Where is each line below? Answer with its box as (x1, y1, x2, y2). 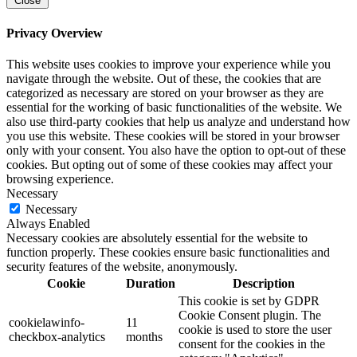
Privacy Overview (6, 25, 103, 40)
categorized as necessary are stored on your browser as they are (6, 85, 324, 100)
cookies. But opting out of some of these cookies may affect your (6, 157, 332, 171)
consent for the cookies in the (178, 336, 325, 351)
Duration (126, 276, 175, 290)
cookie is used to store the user (178, 322, 331, 336)
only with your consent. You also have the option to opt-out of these (6, 143, 346, 157)
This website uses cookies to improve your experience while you (6, 57, 331, 71)
